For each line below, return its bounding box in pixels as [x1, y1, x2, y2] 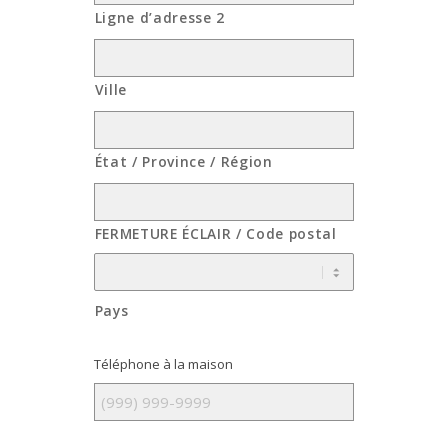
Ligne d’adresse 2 [94, 8, 225, 28]
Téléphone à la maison [93, 355, 233, 374]
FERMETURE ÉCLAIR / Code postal [94, 224, 337, 244]
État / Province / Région [94, 152, 273, 172]
